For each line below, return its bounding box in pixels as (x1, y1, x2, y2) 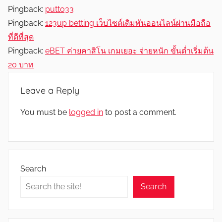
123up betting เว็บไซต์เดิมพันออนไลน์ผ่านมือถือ (45, 18, 211, 28)
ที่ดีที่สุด (8, 32, 34, 42)
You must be (20, 107, 69, 117)
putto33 (45, 4, 74, 14)
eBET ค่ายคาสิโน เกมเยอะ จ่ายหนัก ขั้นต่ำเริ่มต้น (45, 46, 214, 55)
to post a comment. (103, 107, 176, 117)
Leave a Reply (20, 84, 79, 96)
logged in (69, 107, 103, 117)
